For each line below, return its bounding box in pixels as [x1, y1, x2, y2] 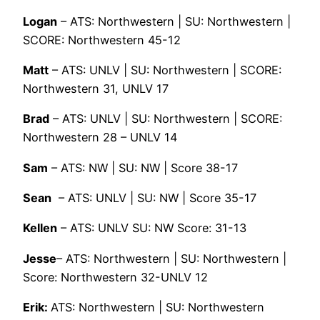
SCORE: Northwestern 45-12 [23, 32, 181, 47]
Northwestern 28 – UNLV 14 [23, 130, 177, 145]
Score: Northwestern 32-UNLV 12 [23, 269, 208, 284]
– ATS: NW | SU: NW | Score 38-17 [48, 160, 238, 175]
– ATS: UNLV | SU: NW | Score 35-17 [51, 190, 256, 205]
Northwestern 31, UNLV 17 [23, 81, 169, 96]
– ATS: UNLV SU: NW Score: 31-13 [57, 221, 246, 236]
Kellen [23, 221, 57, 236]
